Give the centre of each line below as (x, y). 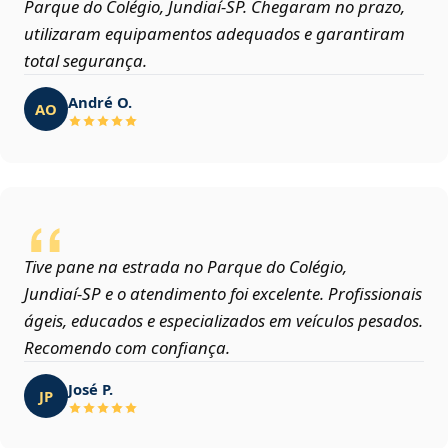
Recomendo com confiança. (127, 348)
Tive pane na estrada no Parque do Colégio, (185, 267)
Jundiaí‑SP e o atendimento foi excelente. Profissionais (223, 294)
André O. (100, 101)
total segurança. (85, 61)
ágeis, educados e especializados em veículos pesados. (223, 321)
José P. (90, 388)
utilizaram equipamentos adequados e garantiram (214, 34)
